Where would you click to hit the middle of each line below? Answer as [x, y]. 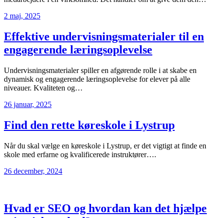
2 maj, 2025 [22, 16]
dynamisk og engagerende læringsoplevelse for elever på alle [97, 79]
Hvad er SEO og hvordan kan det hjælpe [105, 208]
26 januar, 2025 [28, 105]
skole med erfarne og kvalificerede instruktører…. [80, 154]
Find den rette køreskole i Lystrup [89, 125]
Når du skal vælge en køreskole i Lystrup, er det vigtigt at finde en [105, 146]
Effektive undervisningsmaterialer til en [104, 37]
